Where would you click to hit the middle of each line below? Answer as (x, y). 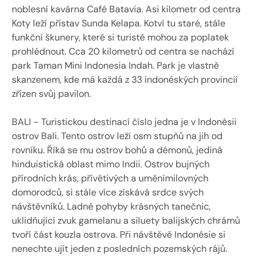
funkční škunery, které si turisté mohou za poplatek (120, 37)
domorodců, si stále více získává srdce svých (108, 192)
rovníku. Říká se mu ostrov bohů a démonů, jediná (117, 150)
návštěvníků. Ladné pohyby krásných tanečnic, (111, 206)
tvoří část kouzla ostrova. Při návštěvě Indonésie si (119, 235)
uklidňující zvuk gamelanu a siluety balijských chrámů (126, 220)
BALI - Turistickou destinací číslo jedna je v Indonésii (124, 122)
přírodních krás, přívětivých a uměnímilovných (110, 178)
